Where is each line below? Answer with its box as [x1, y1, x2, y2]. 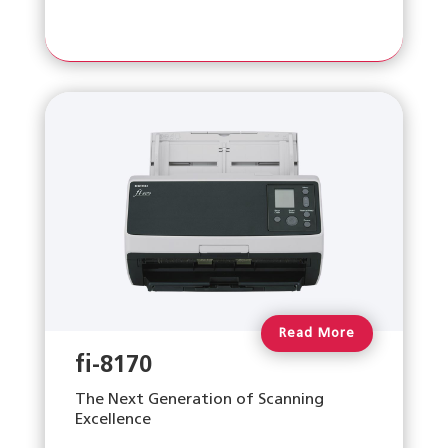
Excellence [74, 411, 151, 428]
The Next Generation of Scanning [74, 391, 324, 408]
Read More [279, 326, 356, 340]
